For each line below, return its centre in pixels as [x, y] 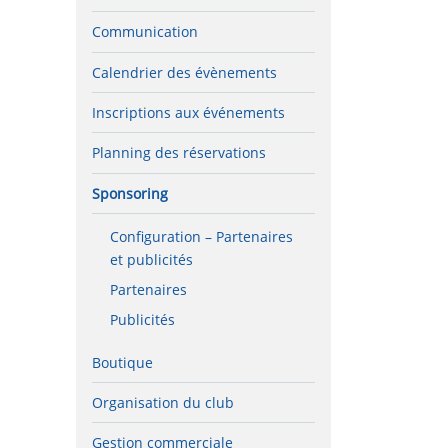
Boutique [122, 362]
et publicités [151, 260]
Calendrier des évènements [184, 72]
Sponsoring [130, 193]
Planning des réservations [179, 153]
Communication [145, 32]
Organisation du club [163, 402]
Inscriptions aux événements [188, 113]
